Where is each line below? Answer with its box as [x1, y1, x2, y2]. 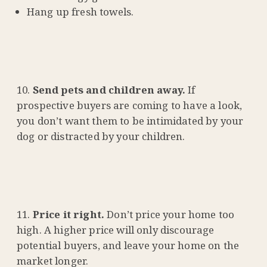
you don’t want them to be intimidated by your [17, 114, 244, 128]
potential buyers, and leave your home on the [17, 238, 240, 253]
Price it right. [32, 207, 105, 222]
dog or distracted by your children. [17, 129, 185, 144]
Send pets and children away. [32, 83, 186, 97]
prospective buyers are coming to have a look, [17, 98, 243, 113]
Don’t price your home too [104, 207, 235, 222]
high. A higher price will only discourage [17, 223, 215, 237]
